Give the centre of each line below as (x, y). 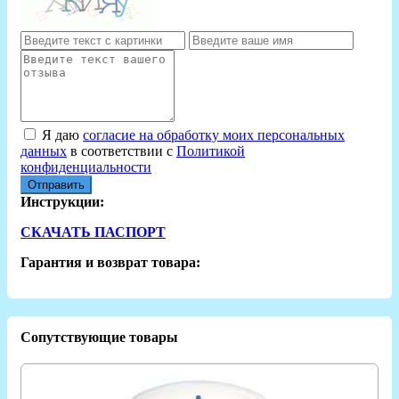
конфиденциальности (86, 167)
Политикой (211, 151)
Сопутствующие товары (99, 337)
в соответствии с (122, 151)
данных (44, 151)
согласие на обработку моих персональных (214, 134)
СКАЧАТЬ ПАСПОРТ (93, 232)
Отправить (56, 184)
